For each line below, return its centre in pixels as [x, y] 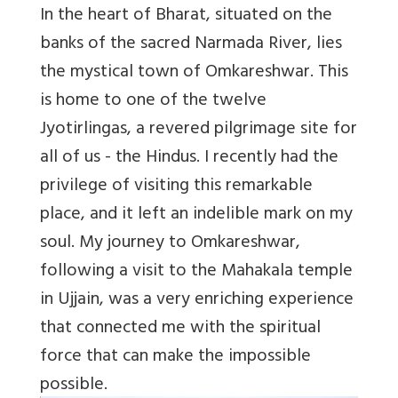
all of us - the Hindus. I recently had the [189, 159]
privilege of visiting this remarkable [176, 187]
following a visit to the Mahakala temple [196, 273]
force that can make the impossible [175, 358]
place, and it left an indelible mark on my [196, 216]
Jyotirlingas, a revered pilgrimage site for [199, 131]
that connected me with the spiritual [180, 330]
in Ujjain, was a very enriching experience [197, 301]
